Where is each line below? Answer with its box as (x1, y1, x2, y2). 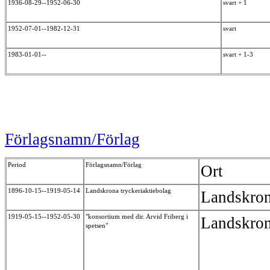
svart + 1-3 (223, 50, 257, 58)
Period (8, 160, 26, 168)
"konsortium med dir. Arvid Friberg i (86, 212, 188, 220)
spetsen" (86, 221, 110, 229)
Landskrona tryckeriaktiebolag (86, 186, 173, 194)
